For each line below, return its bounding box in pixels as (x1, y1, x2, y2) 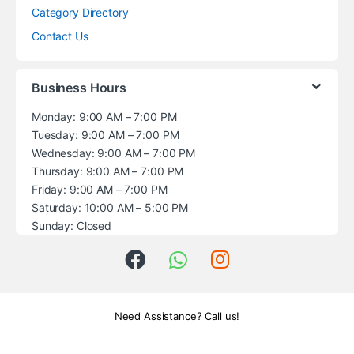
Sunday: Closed (32, 218, 112, 232)
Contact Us (32, 28, 88, 43)
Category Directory (32, 5, 129, 19)
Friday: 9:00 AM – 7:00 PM (32, 182, 168, 196)
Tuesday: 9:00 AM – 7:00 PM (32, 127, 179, 141)
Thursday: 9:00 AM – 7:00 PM (32, 164, 184, 178)
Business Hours (32, 79, 127, 96)
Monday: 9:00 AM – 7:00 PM (32, 109, 177, 123)
